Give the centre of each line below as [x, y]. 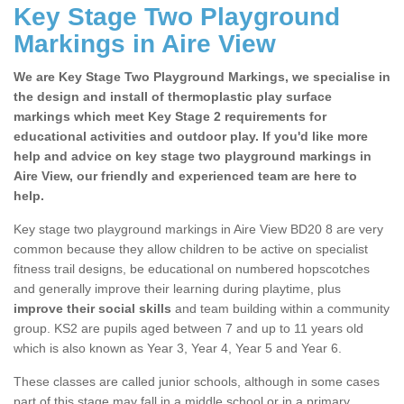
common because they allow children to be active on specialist [191, 249]
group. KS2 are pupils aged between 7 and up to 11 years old [188, 329]
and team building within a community [282, 309]
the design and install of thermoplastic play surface [173, 97]
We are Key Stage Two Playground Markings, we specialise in [202, 77]
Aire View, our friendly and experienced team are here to [185, 176]
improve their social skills [94, 309]
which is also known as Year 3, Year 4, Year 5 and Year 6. [178, 349]
